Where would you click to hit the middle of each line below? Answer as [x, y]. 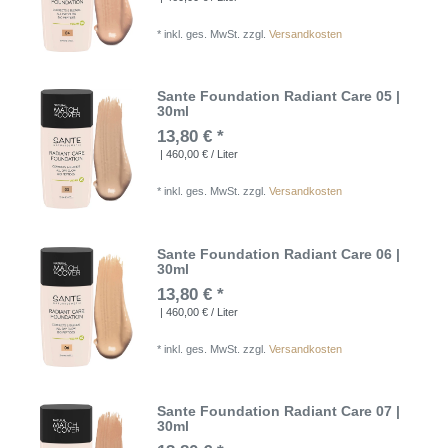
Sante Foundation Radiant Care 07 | [279, 411]
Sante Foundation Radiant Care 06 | [279, 253]
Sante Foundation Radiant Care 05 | [279, 96]
